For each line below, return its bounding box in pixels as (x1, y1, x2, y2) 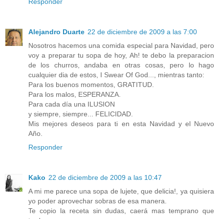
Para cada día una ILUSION (28, 100, 115, 109)
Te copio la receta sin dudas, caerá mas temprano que (28, 207, 214, 215)
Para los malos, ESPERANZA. (28, 90, 121, 99)
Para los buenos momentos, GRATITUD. (28, 81, 154, 89)
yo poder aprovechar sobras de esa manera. (28, 197, 167, 205)
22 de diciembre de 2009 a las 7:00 (88, 28, 197, 36)
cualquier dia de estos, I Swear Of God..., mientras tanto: (28, 71, 204, 79)
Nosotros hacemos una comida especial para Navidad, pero (28, 42, 214, 50)
